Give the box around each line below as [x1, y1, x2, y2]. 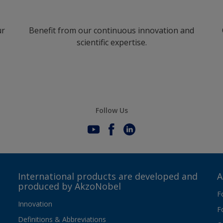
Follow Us [95, 106, 128, 115]
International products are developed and [17, 170, 198, 183]
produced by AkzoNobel [17, 180, 121, 193]
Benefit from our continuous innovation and [29, 25, 194, 36]
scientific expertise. [76, 37, 147, 48]
